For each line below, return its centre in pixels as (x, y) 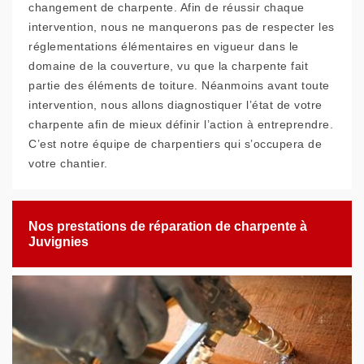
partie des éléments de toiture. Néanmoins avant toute (179, 85)
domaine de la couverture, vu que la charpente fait (168, 66)
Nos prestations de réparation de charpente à (168, 226)
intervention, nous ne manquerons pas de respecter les (182, 27)
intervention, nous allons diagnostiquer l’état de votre (175, 105)
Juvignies (58, 242)
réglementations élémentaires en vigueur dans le (164, 46)
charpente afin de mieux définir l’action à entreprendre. (181, 124)
